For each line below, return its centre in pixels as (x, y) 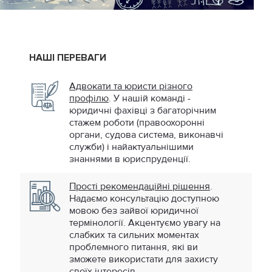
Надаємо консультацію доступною (144, 198)
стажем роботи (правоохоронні (137, 122)
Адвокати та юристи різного (131, 86)
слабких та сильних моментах (134, 235)
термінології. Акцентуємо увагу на (145, 223)
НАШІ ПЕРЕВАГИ (68, 57)
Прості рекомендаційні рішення (140, 186)
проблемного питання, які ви (134, 247)
